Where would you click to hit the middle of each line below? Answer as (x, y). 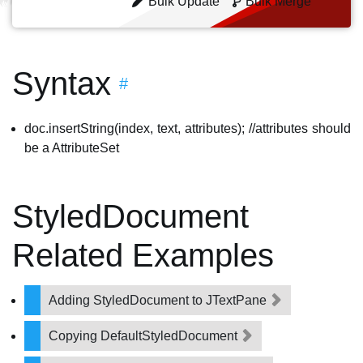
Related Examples (143, 255)
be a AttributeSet (72, 148)
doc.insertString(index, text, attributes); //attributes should (188, 128)
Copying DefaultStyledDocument (145, 336)
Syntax (62, 83)
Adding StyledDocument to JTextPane (159, 300)
